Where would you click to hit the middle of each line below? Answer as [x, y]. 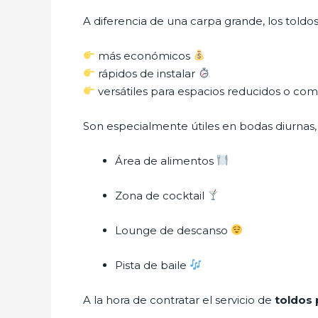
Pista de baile [152, 265]
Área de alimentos [166, 160]
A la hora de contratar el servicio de [177, 300]
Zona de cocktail [161, 195]
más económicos [144, 55]
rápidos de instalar [147, 73]
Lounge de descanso [173, 230]
